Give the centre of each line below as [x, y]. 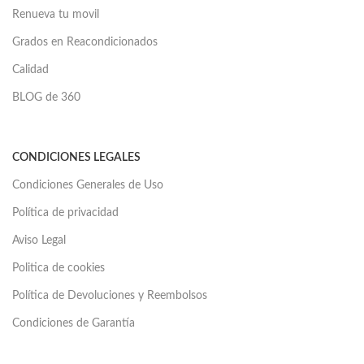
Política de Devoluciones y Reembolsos [110, 296]
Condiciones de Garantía [74, 324]
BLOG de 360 [46, 98]
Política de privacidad [65, 213]
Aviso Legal [39, 241]
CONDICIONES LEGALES [76, 158]
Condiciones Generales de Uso [88, 186]
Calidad [30, 70]
